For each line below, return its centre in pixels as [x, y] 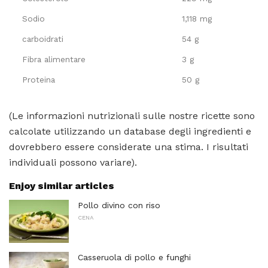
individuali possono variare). [73, 162]
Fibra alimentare [54, 59]
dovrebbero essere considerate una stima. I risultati [129, 147]
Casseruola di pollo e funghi [134, 257]
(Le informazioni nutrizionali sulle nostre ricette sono [132, 115]
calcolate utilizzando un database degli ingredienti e [130, 131]
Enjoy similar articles [62, 185]
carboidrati [43, 39]
